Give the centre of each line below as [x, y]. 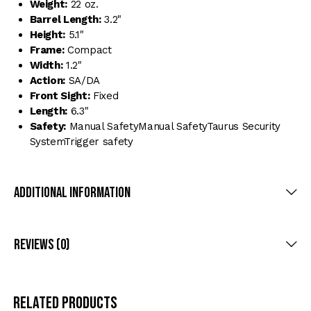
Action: [48, 80]
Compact [88, 50]
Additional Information [72, 192]
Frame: [47, 50]
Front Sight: [60, 95]
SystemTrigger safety [81, 141]
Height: [48, 34]
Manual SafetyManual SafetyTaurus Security [173, 126]
